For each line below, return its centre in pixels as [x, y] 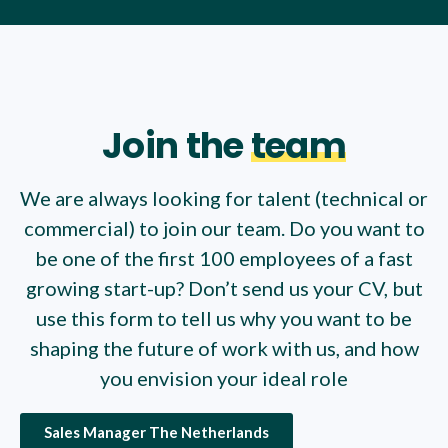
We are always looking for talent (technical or [224, 198]
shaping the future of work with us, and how [224, 348]
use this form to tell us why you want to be [224, 318]
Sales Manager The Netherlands [156, 432]
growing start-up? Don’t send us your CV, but [224, 288]
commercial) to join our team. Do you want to [224, 228]
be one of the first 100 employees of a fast [224, 258]
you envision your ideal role [224, 378]
